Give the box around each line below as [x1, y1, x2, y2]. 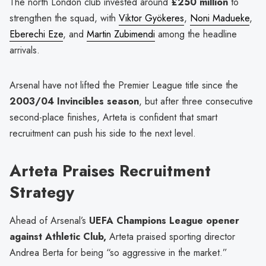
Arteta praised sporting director [106, 230, 235, 244]
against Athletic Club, [9, 230, 106, 244]
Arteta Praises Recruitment [9, 159, 211, 182]
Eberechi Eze [9, 27, 63, 41]
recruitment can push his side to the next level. [9, 126, 196, 140]
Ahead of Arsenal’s [9, 214, 89, 228]
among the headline [155, 27, 237, 41]
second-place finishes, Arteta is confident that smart [9, 110, 217, 124]
